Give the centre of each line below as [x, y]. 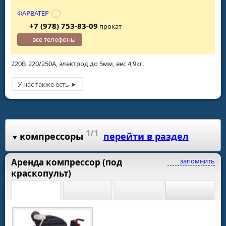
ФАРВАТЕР [33, 13]
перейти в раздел [146, 136]
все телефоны [54, 39]
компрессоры [51, 136]
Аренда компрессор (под [67, 162]
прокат [109, 26]
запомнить [197, 161]
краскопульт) [41, 173]
